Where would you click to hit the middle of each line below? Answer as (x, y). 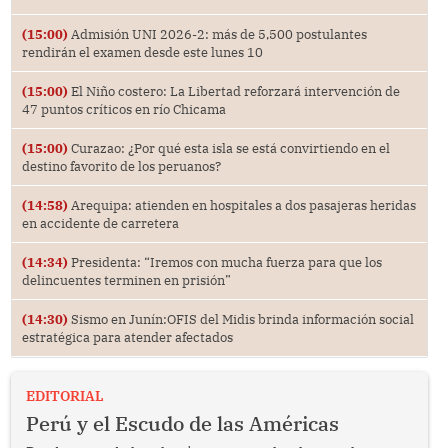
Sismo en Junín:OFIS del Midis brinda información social (240, 318)
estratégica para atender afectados (127, 336)
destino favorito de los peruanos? (121, 165)
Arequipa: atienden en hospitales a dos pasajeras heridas (241, 204)
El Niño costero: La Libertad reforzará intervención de (233, 90)
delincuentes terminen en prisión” (126, 279)
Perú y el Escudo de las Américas (182, 423)
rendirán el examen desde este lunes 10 (142, 51)
